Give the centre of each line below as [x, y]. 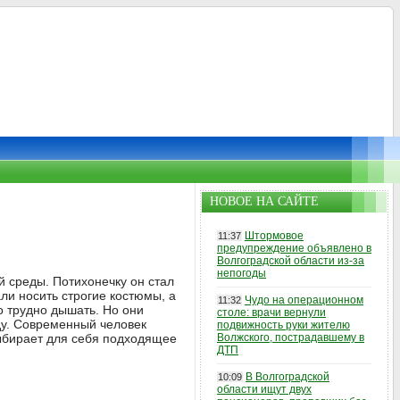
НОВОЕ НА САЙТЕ [264, 201]
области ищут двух [264, 389]
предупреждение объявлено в [294, 248]
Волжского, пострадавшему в [291, 337]
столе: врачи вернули [271, 312]
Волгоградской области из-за [291, 261]
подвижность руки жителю [283, 325]
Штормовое [274, 236]
